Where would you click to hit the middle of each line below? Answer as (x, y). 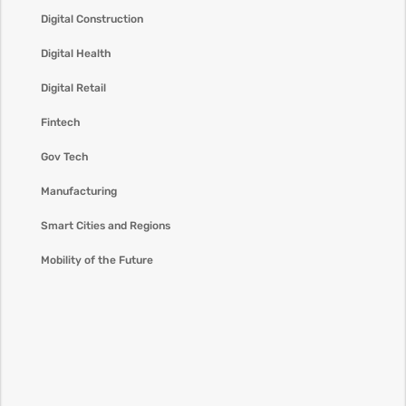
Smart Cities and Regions (105, 226)
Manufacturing (78, 191)
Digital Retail (73, 88)
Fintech (60, 122)
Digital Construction (92, 19)
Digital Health (76, 53)
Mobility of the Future (97, 260)
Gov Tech (64, 157)
